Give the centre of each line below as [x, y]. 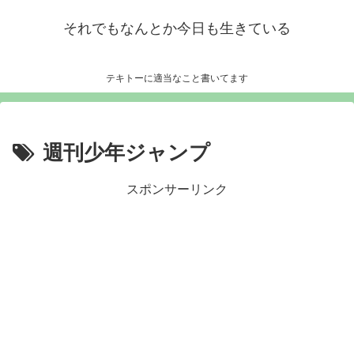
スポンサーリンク [177, 190]
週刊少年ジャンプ [126, 153]
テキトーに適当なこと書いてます [177, 79]
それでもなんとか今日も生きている [177, 28]
